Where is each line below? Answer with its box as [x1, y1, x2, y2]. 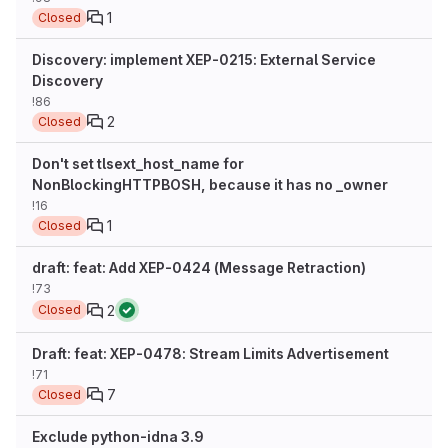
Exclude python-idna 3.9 [32, 428, 204, 445]
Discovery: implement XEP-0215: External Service [32, 51, 376, 68]
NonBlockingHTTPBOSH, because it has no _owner [32, 176, 388, 193]
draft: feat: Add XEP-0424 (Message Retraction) [32, 259, 366, 276]
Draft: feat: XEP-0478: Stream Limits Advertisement [32, 345, 389, 362]
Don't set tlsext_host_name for [32, 155, 244, 172]
